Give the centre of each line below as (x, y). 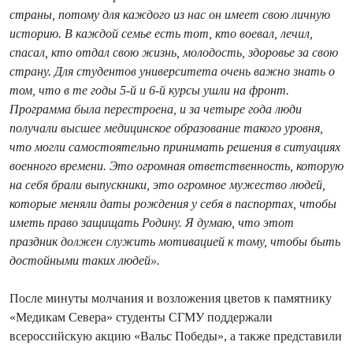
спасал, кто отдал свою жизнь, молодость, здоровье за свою (174, 52)
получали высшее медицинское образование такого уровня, (166, 128)
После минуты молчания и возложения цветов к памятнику (171, 298)
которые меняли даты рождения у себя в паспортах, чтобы (173, 203)
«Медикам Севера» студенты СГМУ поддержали (141, 317)
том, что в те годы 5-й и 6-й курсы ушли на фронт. (149, 90)
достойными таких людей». (85, 260)
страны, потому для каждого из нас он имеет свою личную (170, 14)
